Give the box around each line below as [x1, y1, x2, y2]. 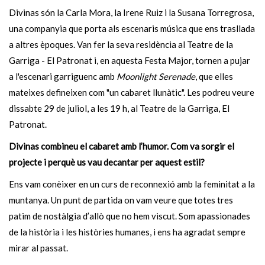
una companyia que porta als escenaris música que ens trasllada [9, 23, 255, 34]
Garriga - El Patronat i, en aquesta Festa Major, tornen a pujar [9, 55, 250, 66]
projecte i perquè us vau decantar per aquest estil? [9, 157, 205, 167]
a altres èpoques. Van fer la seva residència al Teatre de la [9, 39, 233, 50]
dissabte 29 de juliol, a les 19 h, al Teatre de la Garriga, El [9, 103, 230, 114]
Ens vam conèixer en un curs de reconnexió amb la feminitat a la [9, 179, 255, 189]
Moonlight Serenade [117, 71, 195, 82]
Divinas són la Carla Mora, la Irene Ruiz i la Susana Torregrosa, [9, 7, 254, 18]
